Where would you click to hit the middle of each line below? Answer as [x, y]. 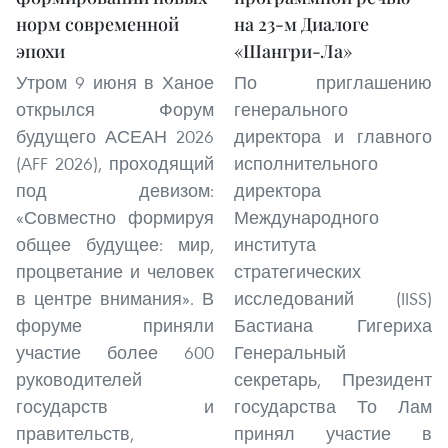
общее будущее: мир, [115, 244]
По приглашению [333, 82]
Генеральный [290, 352]
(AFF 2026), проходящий [115, 163]
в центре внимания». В [115, 298]
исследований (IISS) [333, 298]
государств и [115, 406]
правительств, [75, 433]
